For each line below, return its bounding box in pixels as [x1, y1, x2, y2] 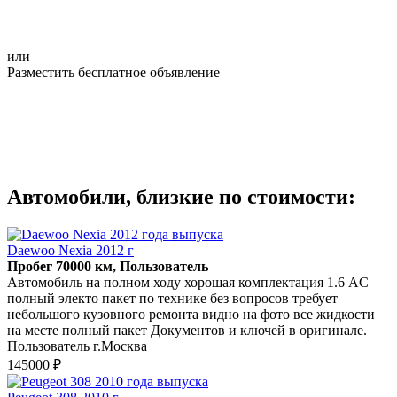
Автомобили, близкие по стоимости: [7, 184, 355, 208]
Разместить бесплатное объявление [7, 64, 220, 80]
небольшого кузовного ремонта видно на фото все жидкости [7, 306, 375, 322]
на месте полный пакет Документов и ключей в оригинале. [7, 322, 367, 338]
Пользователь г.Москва [7, 338, 147, 354]
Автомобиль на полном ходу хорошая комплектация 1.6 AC [7, 274, 369, 290]
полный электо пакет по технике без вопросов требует [7, 290, 338, 306]
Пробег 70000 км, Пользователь [7, 258, 208, 274]
